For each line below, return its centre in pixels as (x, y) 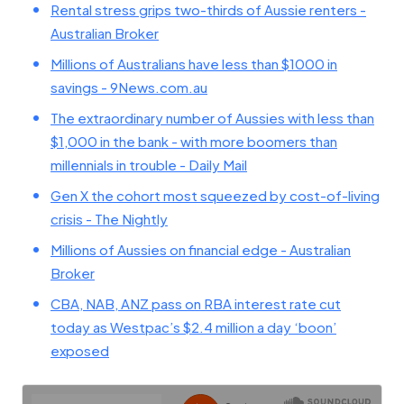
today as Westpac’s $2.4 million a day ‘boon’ (193, 327)
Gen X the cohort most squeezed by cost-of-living (215, 195)
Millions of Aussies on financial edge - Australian (201, 249)
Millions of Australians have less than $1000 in (194, 64)
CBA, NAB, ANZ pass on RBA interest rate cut (196, 303)
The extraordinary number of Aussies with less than (212, 118)
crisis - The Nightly (109, 219)
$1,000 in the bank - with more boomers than (194, 141)
